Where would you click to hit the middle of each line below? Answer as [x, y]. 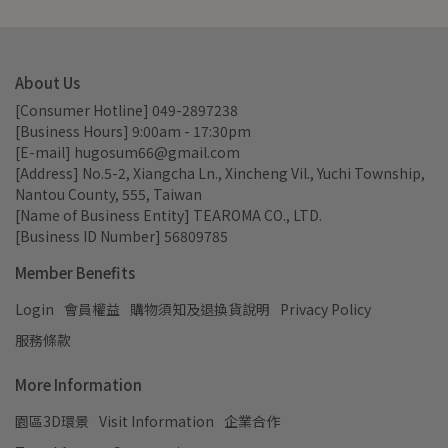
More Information [78, 385]
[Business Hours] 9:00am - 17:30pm [133, 131]
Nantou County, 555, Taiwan [108, 194]
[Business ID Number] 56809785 [121, 236]
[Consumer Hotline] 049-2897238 [126, 110]
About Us [47, 83]
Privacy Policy [325, 309]
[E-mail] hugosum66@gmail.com [127, 152]
